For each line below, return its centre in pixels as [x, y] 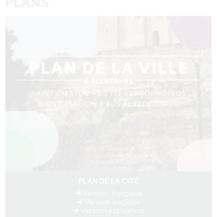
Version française [111, 194]
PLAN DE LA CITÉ [108, 182]
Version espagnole [111, 211]
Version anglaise [111, 202]
